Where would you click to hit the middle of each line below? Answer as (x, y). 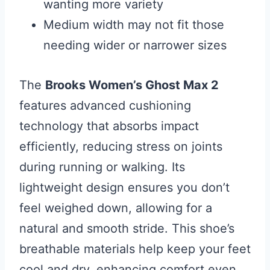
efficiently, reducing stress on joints (121, 146)
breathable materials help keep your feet (135, 249)
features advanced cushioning (105, 105)
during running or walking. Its (102, 167)
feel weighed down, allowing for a (116, 208)
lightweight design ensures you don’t (124, 187)
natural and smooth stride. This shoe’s (127, 228)
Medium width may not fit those (134, 24)
